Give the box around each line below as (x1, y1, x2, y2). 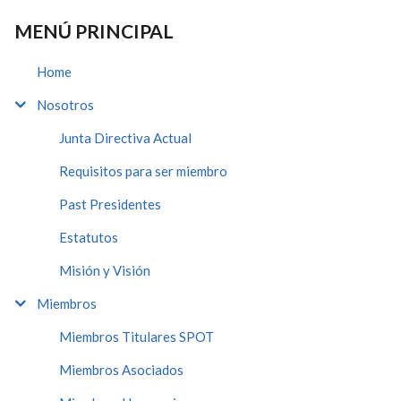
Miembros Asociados (59, 361, 183, 378)
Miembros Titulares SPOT (59, 328, 214, 345)
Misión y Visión (59, 261, 150, 278)
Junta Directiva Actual (59, 129, 192, 146)
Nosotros (37, 96, 94, 113)
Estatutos (59, 228, 118, 245)
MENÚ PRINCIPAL (14, 19, 174, 42)
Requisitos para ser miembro (59, 162, 227, 179)
